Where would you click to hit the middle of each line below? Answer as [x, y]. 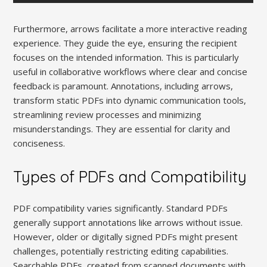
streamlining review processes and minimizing [108, 115]
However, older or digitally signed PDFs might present [126, 237]
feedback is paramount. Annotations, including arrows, [123, 86]
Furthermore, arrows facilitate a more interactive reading [131, 29]
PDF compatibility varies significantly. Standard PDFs [121, 208]
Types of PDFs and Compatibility [130, 177]
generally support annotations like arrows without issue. [128, 223]
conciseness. [39, 143]
